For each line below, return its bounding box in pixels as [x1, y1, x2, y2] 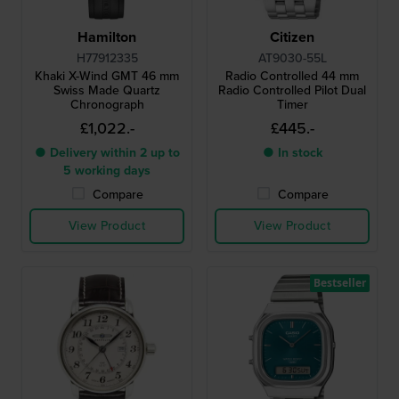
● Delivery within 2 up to [34, 143, 180, 162]
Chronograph [69, 95, 144, 114]
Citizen [270, 27, 314, 47]
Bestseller [313, 275, 366, 290]
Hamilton [77, 27, 136, 47]
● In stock [262, 143, 322, 162]
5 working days [63, 161, 151, 180]
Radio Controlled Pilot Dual [218, 81, 366, 100]
